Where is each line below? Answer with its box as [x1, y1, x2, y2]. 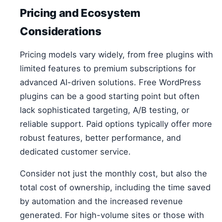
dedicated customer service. [20, 147, 131, 157]
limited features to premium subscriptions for [20, 63, 196, 74]
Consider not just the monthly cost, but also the [20, 168, 207, 179]
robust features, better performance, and [20, 133, 181, 143]
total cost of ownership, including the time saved [20, 182, 211, 193]
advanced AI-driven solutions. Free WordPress [20, 77, 201, 88]
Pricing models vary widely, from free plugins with [20, 50, 213, 60]
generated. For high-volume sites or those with [20, 210, 204, 221]
